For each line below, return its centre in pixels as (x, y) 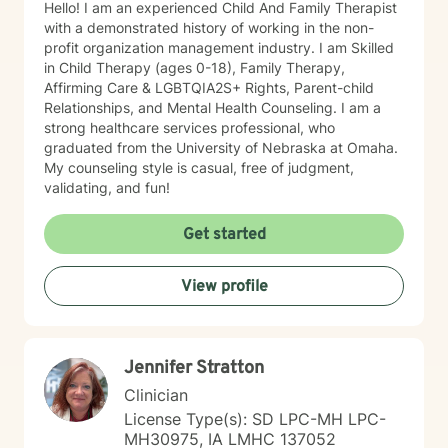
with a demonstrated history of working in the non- (209, 27)
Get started (224, 235)
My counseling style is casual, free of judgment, (199, 167)
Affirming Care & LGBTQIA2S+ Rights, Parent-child (209, 87)
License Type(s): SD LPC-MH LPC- (255, 419)
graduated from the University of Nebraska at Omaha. (221, 147)
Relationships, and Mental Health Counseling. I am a (192, 107)
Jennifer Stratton (194, 368)
